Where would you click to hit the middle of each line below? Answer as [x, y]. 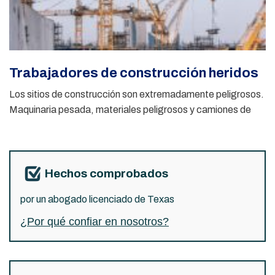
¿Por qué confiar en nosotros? [95, 221]
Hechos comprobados [107, 173]
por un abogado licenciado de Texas [97, 199]
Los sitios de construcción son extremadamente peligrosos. [137, 94]
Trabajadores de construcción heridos [134, 73]
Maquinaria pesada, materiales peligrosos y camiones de [130, 109]
